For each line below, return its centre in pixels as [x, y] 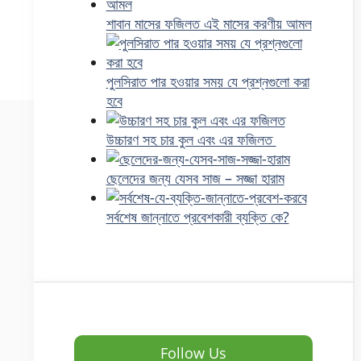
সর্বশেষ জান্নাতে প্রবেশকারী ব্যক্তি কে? [197, 216]
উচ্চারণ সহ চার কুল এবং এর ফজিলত [191, 139]
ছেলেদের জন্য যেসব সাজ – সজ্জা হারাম [195, 178]
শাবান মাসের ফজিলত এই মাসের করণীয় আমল [209, 23]
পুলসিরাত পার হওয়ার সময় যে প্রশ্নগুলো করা [207, 81]
